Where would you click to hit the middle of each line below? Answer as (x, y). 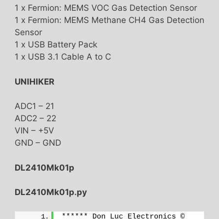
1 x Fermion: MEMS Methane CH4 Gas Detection (109, 20)
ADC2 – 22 (35, 119)
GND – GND (38, 143)
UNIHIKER (34, 81)
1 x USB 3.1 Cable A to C (63, 57)
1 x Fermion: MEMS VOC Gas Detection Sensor (106, 8)
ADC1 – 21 (34, 106)
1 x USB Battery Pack (56, 45)
